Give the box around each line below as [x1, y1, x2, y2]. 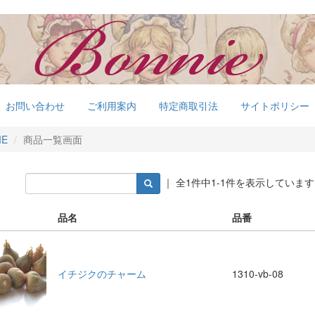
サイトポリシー [240, 98, 309, 112]
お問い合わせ [6, 98, 65, 112]
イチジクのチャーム [58, 266, 146, 281]
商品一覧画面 [23, 132, 82, 146]
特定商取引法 [159, 98, 218, 112]
